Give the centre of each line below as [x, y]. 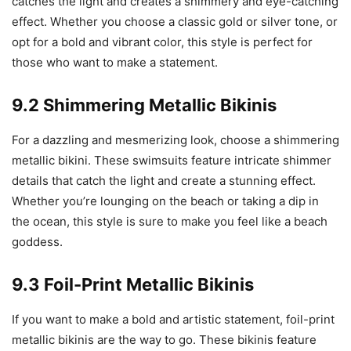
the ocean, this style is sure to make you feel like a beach [170, 222]
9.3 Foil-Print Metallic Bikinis [133, 285]
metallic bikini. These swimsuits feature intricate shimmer [172, 161]
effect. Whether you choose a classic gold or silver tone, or [175, 22]
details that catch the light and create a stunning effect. [164, 181]
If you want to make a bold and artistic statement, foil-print [173, 320]
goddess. [37, 242]
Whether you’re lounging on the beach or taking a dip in [165, 201]
